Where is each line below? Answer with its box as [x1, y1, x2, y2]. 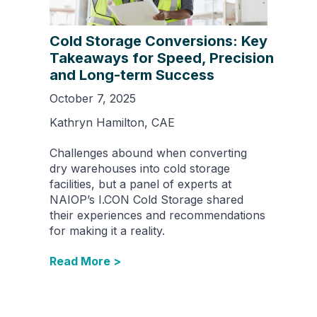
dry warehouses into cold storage [50, 161, 230, 175]
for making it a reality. [50, 223, 165, 238]
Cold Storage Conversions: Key [50, 32, 267, 50]
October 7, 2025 [50, 91, 136, 105]
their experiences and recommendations [50, 207, 265, 222]
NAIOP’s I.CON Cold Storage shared [50, 192, 243, 207]
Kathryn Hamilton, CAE [50, 115, 175, 129]
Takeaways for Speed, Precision [50, 49, 274, 67]
